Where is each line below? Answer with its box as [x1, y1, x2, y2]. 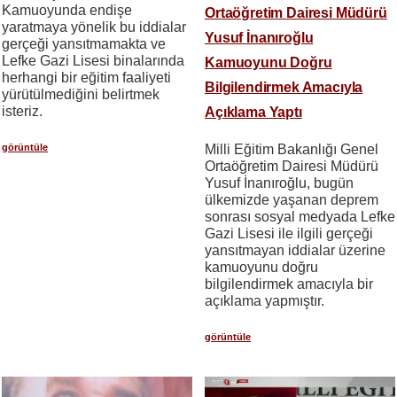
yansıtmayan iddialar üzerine [205, 243, 389, 259]
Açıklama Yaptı [205, 105, 302, 121]
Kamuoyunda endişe [2, 3, 132, 19]
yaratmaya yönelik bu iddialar [2, 19, 186, 35]
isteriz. [2, 104, 43, 120]
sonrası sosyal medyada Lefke [205, 209, 395, 225]
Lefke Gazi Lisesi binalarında [2, 53, 184, 69]
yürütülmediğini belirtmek [2, 87, 160, 103]
